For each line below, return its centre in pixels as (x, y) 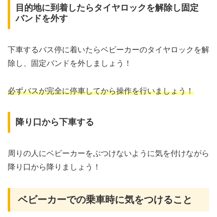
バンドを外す (41, 19)
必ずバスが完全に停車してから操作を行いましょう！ (101, 91)
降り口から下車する (54, 122)
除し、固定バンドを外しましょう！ (70, 63)
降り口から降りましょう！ (54, 167)
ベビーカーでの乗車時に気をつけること (105, 200)
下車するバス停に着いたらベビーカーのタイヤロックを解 (108, 49)
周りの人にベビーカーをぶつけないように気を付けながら (108, 154)
